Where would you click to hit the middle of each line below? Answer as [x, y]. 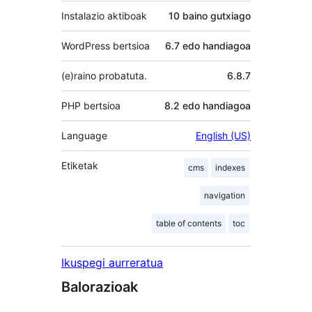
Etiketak [80, 166]
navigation [225, 196]
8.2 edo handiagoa [208, 106]
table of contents [189, 224]
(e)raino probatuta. [104, 76]
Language [84, 136]
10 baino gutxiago [210, 16]
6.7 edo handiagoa [208, 46]
